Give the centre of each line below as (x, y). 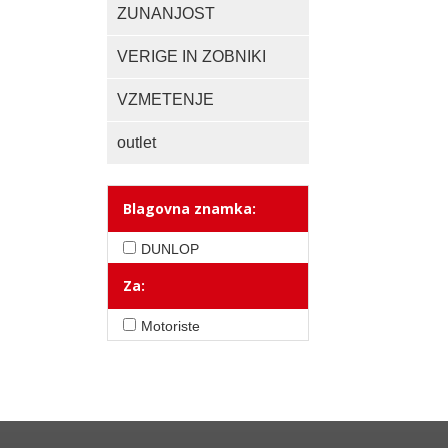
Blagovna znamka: (189, 208)
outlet (136, 142)
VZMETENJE (165, 99)
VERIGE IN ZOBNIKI (191, 56)
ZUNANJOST (166, 13)
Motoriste (170, 326)
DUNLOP (170, 249)
